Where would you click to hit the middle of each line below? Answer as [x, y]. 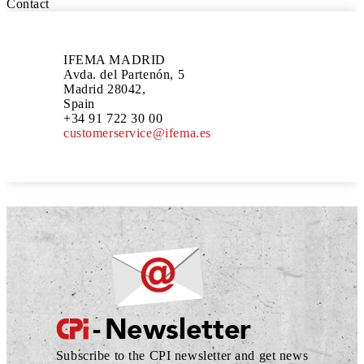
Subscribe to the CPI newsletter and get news [182, 355]
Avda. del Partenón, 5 [124, 74]
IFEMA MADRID [115, 59]
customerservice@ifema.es [137, 132]
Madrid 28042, [105, 89]
